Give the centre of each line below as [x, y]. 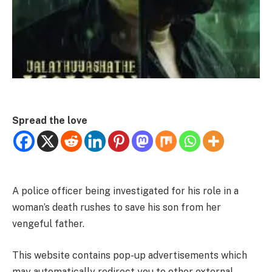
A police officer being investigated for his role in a [125, 191]
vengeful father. [48, 224]
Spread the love [50, 121]
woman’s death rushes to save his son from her [117, 208]
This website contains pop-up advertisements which [130, 255]
